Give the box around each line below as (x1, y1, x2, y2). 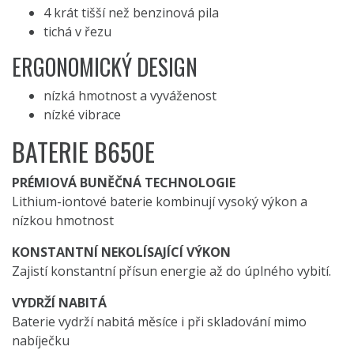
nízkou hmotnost (12, 212, 114, 230)
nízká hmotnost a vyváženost (43, 87, 217, 105)
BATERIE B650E (12, 133, 155, 171)
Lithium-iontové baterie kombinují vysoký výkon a (12, 193, 307, 211)
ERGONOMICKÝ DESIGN (12, 51, 198, 84)
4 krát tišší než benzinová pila (43, 4, 219, 22)
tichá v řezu (43, 23, 111, 41)
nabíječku (12, 332, 70, 350)
